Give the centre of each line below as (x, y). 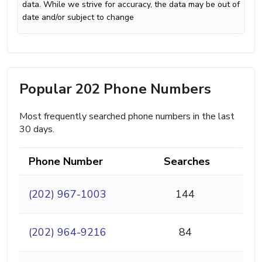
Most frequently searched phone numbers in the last (127, 116)
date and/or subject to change (78, 17)
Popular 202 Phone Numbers (115, 89)
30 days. (37, 129)
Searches (187, 161)
